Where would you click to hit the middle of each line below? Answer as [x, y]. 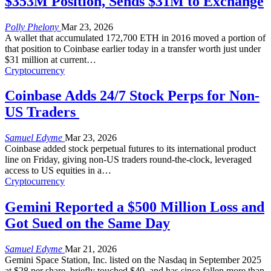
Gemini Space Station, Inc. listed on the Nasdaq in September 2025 [133, 260]
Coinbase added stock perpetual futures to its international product [130, 149]
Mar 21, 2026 [91, 249]
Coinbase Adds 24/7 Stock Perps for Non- [132, 96]
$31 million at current [46, 59]
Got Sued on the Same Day [87, 224]
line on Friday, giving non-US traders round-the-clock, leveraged [128, 160]
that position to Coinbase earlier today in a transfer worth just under [133, 48]
